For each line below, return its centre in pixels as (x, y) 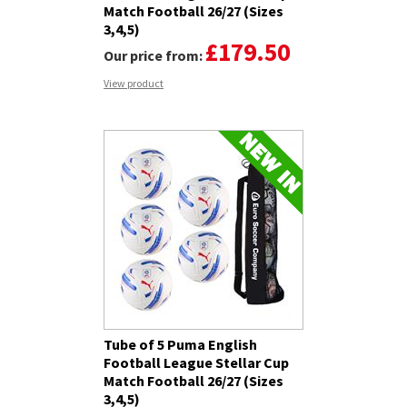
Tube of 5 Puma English (180, 345)
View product (134, 83)
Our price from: (154, 55)
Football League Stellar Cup (196, 363)
